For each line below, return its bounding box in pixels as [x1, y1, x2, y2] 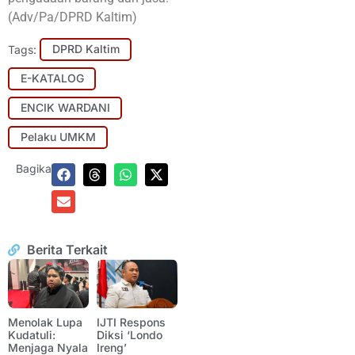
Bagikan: [16, 161, 61, 175]
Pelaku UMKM [20, 130, 96, 144]
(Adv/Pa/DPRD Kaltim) [8, 9, 137, 25]
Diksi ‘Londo [97, 327, 162, 342]
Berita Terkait [26, 242, 108, 258]
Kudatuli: [8, 327, 55, 342]
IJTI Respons [97, 315, 166, 329]
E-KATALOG [20, 71, 84, 86]
